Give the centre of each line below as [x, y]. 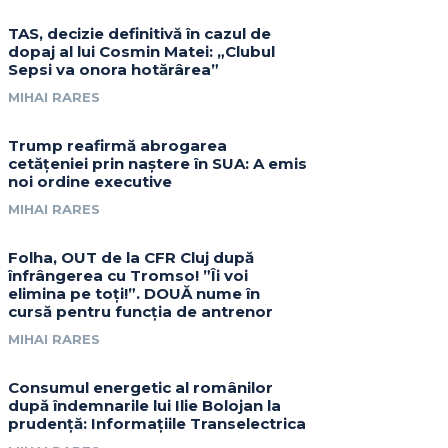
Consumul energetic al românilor [141, 388]
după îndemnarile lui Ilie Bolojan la [145, 406]
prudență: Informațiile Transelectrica [157, 424]
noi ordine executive [90, 182]
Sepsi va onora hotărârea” [114, 70]
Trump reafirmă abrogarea [118, 146]
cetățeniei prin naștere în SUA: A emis [158, 164]
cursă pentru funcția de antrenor [141, 312]
